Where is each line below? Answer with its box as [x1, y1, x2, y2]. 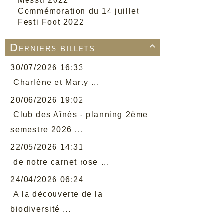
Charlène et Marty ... [13, 78, 100, 86]
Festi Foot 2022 [18, 18, 84, 26]
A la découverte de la [13, 190, 103, 198]
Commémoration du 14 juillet [18, 7, 139, 15]
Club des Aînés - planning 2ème [13, 110, 149, 119]
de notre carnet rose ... [13, 158, 110, 166]
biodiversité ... [10, 205, 71, 213]
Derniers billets [10, 41, 95, 54]
